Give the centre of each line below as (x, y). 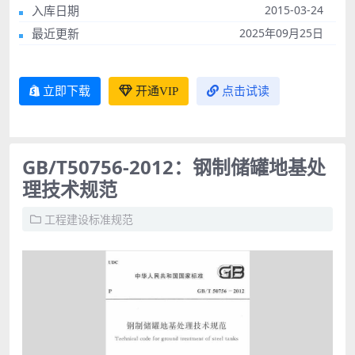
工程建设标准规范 (89, 219)
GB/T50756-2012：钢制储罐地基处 (174, 166)
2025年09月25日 (281, 32)
